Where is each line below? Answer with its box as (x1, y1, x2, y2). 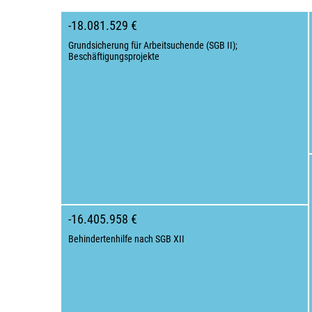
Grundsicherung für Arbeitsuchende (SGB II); (68, 40, 237, 51)
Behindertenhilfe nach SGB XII (68, 233, 185, 244)
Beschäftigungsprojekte (68, 51, 159, 62)
